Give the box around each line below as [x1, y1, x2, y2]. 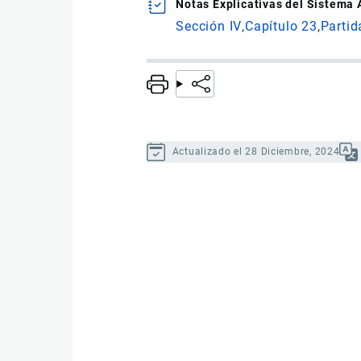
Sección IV [176, 19, 243, 35]
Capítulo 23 [244, 19, 317, 35]
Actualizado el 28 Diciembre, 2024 [172, 145, 340, 157]
